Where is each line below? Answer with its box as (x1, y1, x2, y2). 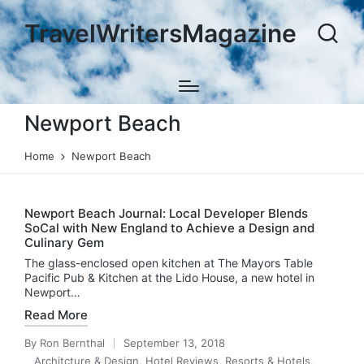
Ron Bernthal (40, 336, 105, 349)
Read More (24, 307, 88, 323)
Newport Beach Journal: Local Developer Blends (24, 206, 308, 221)
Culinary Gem (24, 235, 104, 250)
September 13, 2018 (123, 336, 225, 349)
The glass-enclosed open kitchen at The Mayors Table (24, 256, 313, 270)
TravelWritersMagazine (24, 19, 297, 48)
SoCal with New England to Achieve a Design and (24, 220, 314, 236)
